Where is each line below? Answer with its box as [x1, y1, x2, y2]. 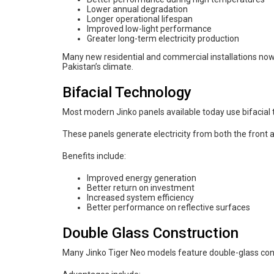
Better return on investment [87, 182, 194, 193]
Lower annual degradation [87, 4, 188, 14]
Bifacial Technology [62, 83, 191, 101]
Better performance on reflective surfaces [87, 202, 250, 212]
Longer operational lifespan [87, 13, 193, 24]
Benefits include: [62, 150, 126, 161]
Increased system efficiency [87, 192, 194, 202]
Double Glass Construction [62, 224, 239, 242]
